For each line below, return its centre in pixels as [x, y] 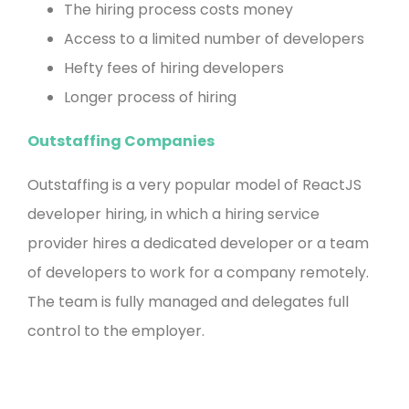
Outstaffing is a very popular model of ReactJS [194, 185]
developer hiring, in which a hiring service [173, 215]
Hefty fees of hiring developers [174, 68]
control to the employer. [116, 331]
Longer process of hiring [150, 98]
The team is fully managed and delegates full [188, 302]
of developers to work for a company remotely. [198, 273]
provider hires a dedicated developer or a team [198, 244]
